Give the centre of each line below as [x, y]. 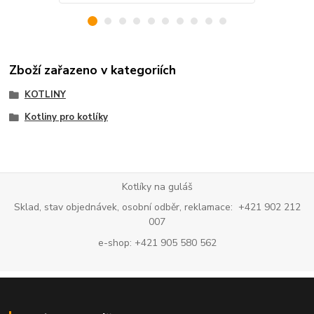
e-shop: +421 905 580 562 [157, 243]
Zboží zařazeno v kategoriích [93, 70]
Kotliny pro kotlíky [66, 117]
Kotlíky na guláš [157, 186]
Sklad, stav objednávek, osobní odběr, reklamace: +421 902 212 [157, 207]
